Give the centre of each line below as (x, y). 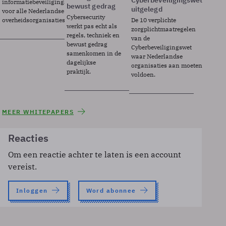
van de (140, 38)
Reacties (28, 138)
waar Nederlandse (157, 56)
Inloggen (32, 190)
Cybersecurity (86, 17)
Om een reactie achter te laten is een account (95, 154)
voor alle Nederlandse (33, 11)
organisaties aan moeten (166, 65)
